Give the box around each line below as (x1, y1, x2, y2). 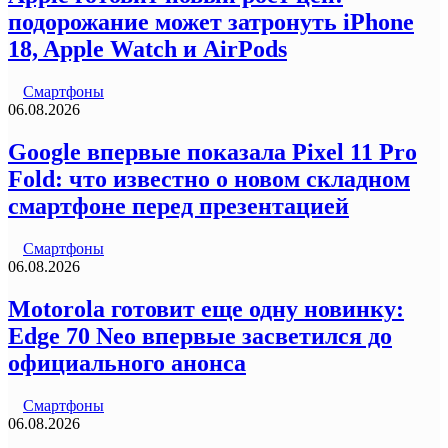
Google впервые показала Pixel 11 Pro (8, 138, 417, 165)
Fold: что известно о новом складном (8, 165, 410, 192)
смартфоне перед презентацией (8, 192, 349, 219)
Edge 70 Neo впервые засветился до (8, 322, 392, 349)
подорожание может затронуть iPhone (8, 9, 414, 36)
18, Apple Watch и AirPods (8, 36, 287, 63)
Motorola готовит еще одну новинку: (8, 295, 404, 322)
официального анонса (8, 349, 246, 376)
